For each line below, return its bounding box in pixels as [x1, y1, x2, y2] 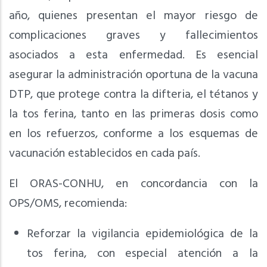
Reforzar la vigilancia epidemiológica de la [27, 225, 258, 244]
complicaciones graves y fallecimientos [9, 26, 258, 46]
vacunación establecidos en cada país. [9, 144, 200, 164]
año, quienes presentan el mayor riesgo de [9, 7, 258, 26]
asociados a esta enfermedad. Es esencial [9, 46, 258, 66]
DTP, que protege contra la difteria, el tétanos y [9, 85, 258, 105]
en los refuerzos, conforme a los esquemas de [9, 125, 258, 144]
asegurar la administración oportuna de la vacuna [9, 66, 258, 85]
